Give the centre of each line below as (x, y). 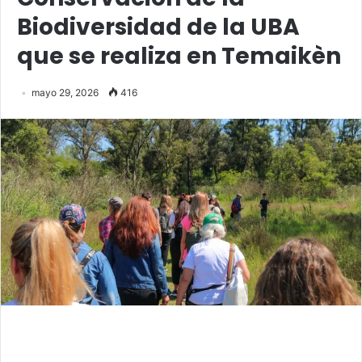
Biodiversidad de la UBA (158, 27)
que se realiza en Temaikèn (179, 56)
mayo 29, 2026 (65, 92)
